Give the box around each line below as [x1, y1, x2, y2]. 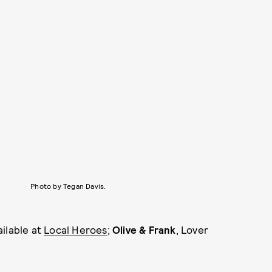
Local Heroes [44, 223, 107, 236]
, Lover [175, 223, 209, 236]
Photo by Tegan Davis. [30, 181, 106, 190]
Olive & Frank [112, 223, 176, 236]
